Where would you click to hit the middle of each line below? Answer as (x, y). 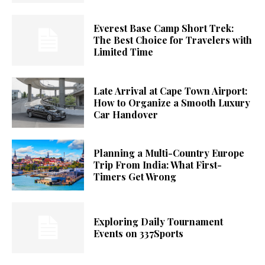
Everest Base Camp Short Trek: (164, 28)
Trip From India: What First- (158, 165)
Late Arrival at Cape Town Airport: (171, 91)
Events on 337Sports (139, 233)
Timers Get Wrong (135, 177)
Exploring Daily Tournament (159, 221)
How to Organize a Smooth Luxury (172, 102)
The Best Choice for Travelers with (173, 40)
